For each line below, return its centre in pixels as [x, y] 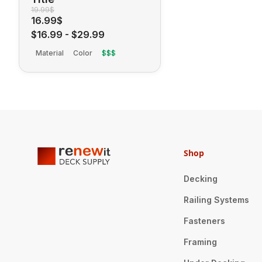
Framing [200, 242]
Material [50, 53]
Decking [200, 178]
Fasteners [204, 220]
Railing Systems [216, 199]
